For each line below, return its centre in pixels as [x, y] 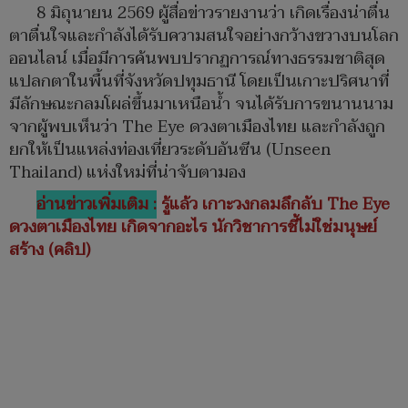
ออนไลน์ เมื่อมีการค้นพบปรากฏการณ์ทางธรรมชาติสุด [197, 59]
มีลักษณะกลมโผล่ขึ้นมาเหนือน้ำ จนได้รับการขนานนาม [201, 105]
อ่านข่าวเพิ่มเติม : [97, 205]
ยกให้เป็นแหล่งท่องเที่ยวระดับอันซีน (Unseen [170, 150]
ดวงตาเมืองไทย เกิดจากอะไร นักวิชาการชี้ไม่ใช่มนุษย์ [193, 228]
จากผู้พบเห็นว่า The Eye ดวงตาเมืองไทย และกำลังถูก [197, 127]
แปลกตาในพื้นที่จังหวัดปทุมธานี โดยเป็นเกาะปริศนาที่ [199, 82]
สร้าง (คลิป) [50, 250]
